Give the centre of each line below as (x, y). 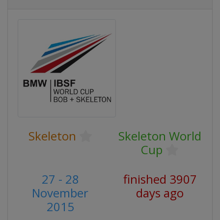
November (60, 193)
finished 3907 (160, 179)
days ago (160, 193)
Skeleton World (160, 136)
